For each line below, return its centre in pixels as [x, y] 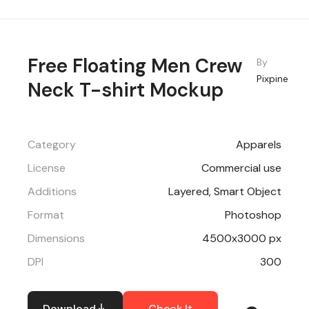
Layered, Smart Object [225, 191]
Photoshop [253, 215]
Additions [52, 191]
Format [46, 215]
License [47, 168]
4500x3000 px [242, 238]
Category [52, 144]
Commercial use [241, 168]
